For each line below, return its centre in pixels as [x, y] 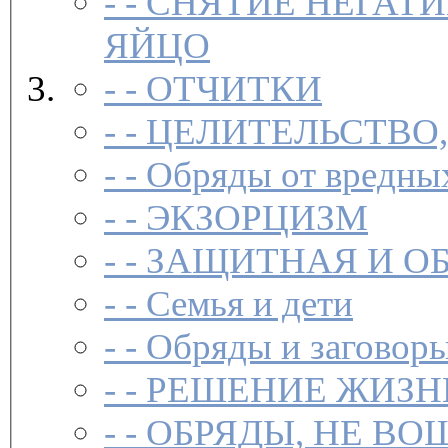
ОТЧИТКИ [234, 89]
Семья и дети [249, 304]
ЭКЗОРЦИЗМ [257, 218]
